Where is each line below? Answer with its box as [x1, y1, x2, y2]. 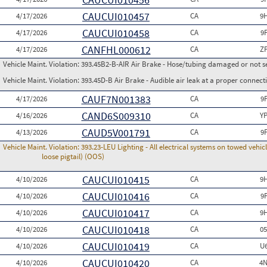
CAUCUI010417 [82, 206, 150, 220]
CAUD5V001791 [82, 126, 150, 139]
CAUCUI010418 [82, 223, 150, 237]
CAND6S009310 [81, 109, 151, 123]
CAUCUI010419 [82, 240, 150, 253]
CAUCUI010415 [82, 173, 150, 187]
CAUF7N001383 [81, 92, 151, 106]
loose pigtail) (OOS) [42, 151, 104, 162]
